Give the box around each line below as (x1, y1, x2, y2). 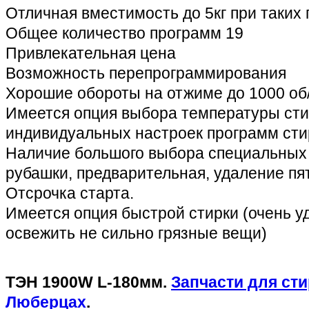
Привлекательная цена (6, 43, 176, 62)
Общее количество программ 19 (6, 23, 243, 42)
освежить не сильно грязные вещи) (6, 223, 267, 242)
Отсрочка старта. (6, 183, 134, 202)
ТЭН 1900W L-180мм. (6, 272, 171, 291)
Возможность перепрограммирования (6, 63, 286, 82)
